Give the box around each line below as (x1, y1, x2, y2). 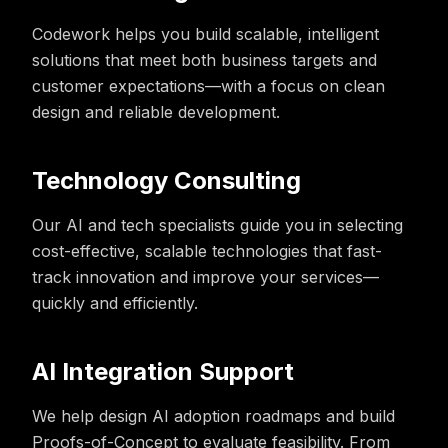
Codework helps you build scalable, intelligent (32, 24, 379, 44)
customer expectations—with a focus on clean (32, 76, 385, 96)
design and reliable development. (32, 102, 280, 122)
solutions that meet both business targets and (32, 50, 377, 70)
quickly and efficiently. (32, 293, 198, 313)
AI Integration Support (32, 357, 294, 386)
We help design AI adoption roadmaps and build (32, 406, 395, 426)
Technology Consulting (32, 166, 301, 195)
